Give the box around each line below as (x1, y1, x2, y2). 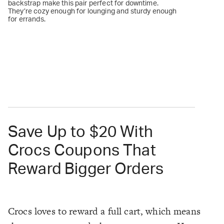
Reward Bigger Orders (8, 161, 164, 177)
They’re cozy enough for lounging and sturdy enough (8, 7, 177, 15)
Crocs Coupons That (8, 143, 156, 159)
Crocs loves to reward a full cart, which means (8, 204, 200, 218)
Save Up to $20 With (8, 124, 153, 140)
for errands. (8, 15, 45, 23)
